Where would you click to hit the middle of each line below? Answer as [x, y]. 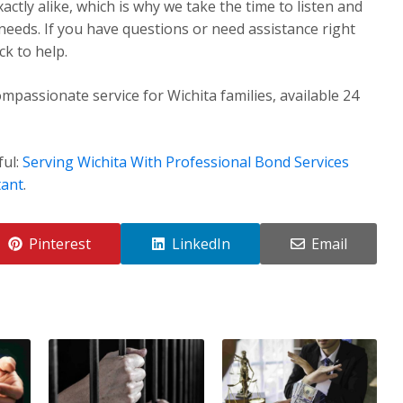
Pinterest [59, 243]
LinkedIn [201, 243]
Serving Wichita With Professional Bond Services [186, 161]
